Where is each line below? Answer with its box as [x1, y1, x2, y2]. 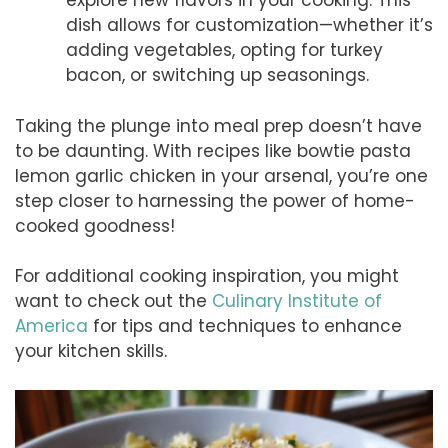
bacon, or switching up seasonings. [66, 63, 369, 88]
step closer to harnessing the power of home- [15, 188, 415, 213]
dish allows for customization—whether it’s [66, 13, 433, 38]
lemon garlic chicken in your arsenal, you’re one [15, 163, 428, 188]
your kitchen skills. [15, 339, 167, 364]
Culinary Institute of [212, 289, 382, 314]
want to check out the [15, 289, 212, 314]
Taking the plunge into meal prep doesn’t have [15, 113, 422, 138]
